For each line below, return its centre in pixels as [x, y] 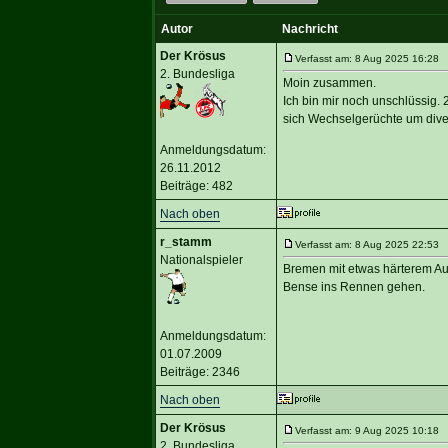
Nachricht [309, 28]
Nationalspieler [201, 259]
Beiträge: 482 [196, 185]
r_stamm [185, 241]
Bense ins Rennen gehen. [353, 286]
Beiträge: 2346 [199, 371]
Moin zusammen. [329, 82]
